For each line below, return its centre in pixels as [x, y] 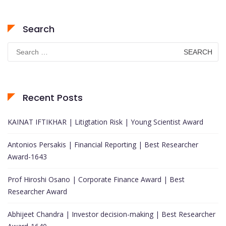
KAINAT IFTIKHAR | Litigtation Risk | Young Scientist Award [105, 122]
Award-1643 [27, 156]
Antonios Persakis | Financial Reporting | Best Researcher [103, 144]
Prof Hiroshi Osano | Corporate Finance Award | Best [96, 179]
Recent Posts [53, 97]
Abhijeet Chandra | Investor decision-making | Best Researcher [111, 214]
